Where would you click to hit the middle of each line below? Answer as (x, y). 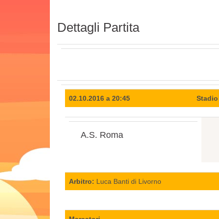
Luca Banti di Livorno (128, 181)
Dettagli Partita (98, 27)
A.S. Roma (102, 135)
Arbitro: (82, 181)
